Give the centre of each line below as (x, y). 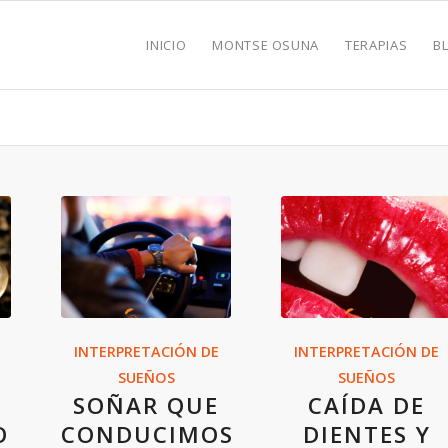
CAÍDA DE (367, 405)
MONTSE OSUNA (266, 45)
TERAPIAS (376, 45)
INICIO (166, 45)
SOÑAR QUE (146, 405)
